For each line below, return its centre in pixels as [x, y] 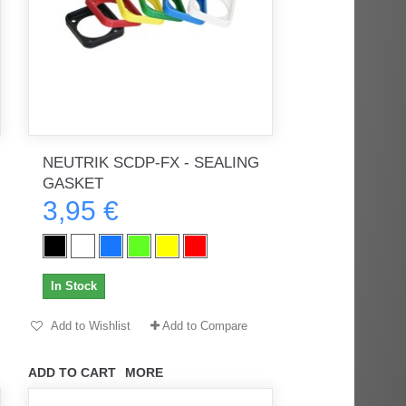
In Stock [73, 285]
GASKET [72, 183]
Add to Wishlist [89, 325]
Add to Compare [204, 325]
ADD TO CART [72, 372]
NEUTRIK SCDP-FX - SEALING [150, 162]
